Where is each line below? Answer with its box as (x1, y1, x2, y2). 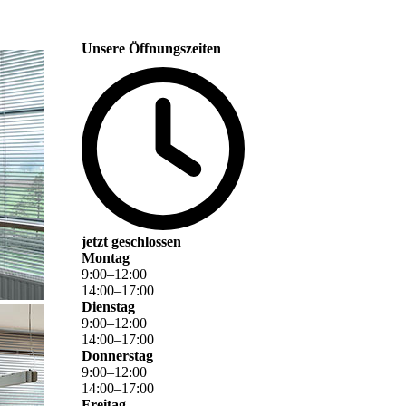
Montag (82, 250, 130, 266)
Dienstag (82, 299, 135, 315)
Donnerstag (82, 348, 153, 364)
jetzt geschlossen (82, 234, 181, 250)
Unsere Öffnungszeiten (82, 41, 221, 56)
